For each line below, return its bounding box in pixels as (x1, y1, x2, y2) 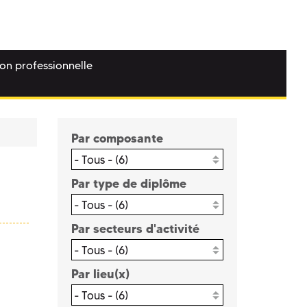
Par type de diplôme (71, 176, 186, 191)
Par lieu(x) (71, 267, 130, 282)
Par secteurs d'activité (71, 221, 199, 236)
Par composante (71, 131, 163, 146)
